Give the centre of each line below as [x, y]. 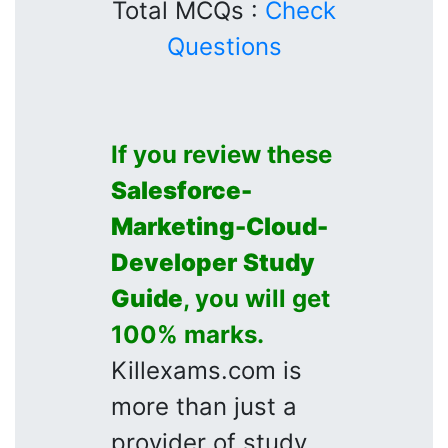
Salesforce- [181, 190]
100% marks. [187, 334]
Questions [224, 46]
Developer [174, 262]
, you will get [256, 298]
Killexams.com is [206, 370]
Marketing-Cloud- [219, 226]
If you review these [221, 154]
